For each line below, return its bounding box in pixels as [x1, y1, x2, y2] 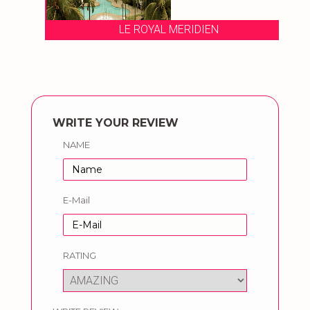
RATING [63, 250, 96, 262]
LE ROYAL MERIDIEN [105, 23, 205, 37]
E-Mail [63, 194, 90, 206]
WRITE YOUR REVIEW [53, 116, 179, 130]
